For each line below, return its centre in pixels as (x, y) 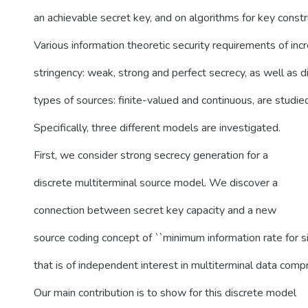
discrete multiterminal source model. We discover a (156, 183)
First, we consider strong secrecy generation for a (151, 155)
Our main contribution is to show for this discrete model (165, 293)
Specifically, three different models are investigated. (157, 128)
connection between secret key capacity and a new (155, 210)
